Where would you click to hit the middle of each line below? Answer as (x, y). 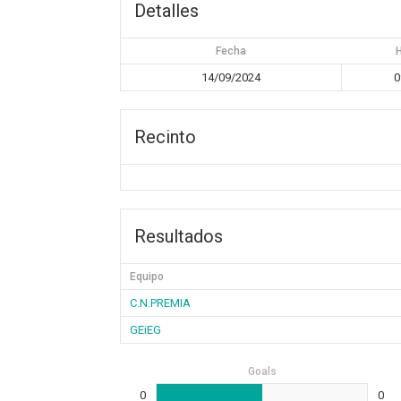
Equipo (147, 277)
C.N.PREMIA (161, 303)
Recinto (166, 137)
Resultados (179, 236)
